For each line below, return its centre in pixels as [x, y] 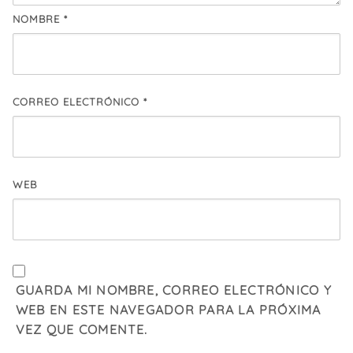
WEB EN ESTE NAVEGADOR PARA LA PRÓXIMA [169, 309]
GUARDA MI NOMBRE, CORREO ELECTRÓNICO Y [174, 290]
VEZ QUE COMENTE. [82, 329]
